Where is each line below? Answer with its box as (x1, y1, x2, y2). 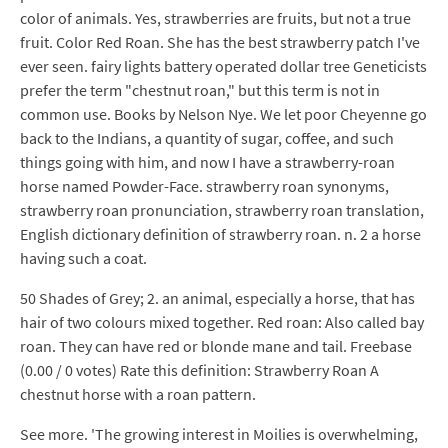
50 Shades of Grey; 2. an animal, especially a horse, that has (20, 288, 415, 308)
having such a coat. (20, 248, 147, 268)
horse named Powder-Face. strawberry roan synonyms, (20, 176, 389, 196)
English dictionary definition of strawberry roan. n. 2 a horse (20, 224, 421, 244)
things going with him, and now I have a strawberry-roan (20, 152, 395, 172)
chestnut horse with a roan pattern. (20, 384, 256, 404)
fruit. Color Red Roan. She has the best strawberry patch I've (20, 32, 420, 52)
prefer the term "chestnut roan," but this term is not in (20, 80, 380, 100)
